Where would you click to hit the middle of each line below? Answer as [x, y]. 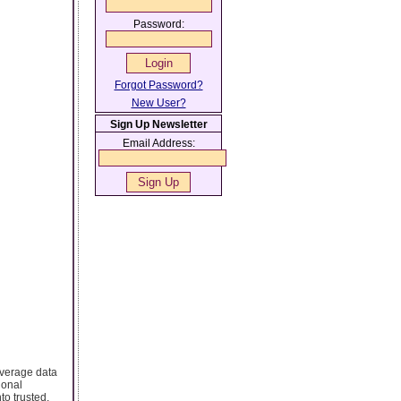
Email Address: [158, 143]
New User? [158, 103]
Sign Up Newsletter [158, 124]
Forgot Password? [158, 85]
